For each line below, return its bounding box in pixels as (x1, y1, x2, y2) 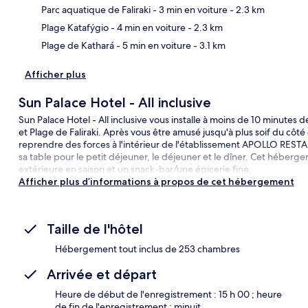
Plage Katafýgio (41, 21, 109, 34)
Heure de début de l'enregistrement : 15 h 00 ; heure (55, 287, 282, 300)
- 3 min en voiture (151, 3, 228, 16)
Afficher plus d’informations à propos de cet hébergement (18, 175, 294, 188)
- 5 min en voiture (114, 38, 191, 52)
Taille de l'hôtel (47, 220, 143, 237)
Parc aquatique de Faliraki (41, 3, 151, 16)
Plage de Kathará (41, 38, 114, 52)
